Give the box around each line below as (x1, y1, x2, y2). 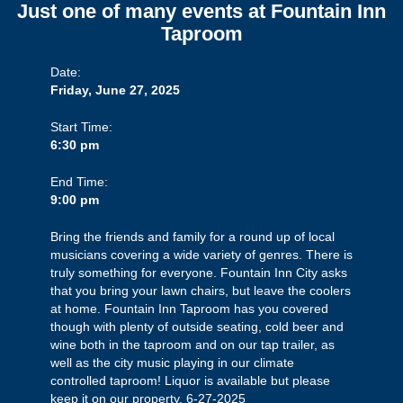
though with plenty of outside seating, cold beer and (50, 319, 344, 334)
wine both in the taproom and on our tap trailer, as (50, 337, 335, 352)
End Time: (50, 175, 108, 189)
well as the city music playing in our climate (50, 355, 294, 370)
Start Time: (50, 120, 112, 134)
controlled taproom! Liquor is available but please (50, 373, 330, 388)
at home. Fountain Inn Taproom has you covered (50, 301, 328, 316)
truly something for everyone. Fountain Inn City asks (50, 265, 347, 280)
